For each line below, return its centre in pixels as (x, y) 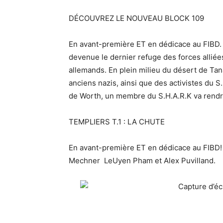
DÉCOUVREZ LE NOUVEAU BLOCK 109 (136, 18)
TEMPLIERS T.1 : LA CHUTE (117, 121)
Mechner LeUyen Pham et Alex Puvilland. (142, 160)
